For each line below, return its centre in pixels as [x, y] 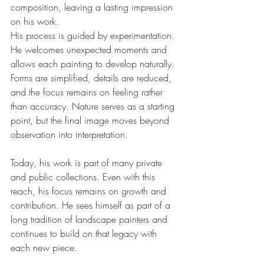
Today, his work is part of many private [88, 163]
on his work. [35, 22]
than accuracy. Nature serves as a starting [94, 106]
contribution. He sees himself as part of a [92, 205]
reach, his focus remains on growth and [90, 191]
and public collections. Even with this [84, 177]
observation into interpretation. [69, 135]
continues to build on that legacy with [85, 234]
